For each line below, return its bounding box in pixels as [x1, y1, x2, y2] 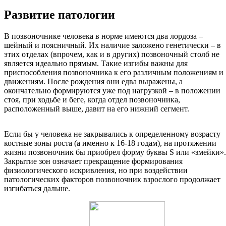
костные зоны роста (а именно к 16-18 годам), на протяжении [4, 139, 216, 148]
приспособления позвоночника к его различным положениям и [4, 68, 223, 77]
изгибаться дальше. [4, 184, 72, 193]
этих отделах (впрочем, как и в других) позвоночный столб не [4, 50, 219, 59]
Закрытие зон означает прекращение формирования [4, 157, 183, 166]
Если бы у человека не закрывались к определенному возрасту [4, 130, 220, 139]
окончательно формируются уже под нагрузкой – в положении [4, 86, 220, 95]
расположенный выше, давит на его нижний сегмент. [4, 104, 189, 114]
